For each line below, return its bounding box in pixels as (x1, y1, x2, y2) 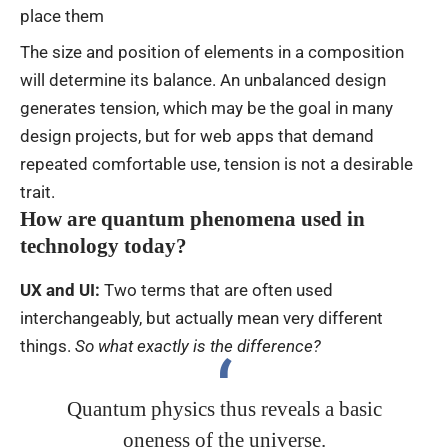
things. (20, 335, 75, 356)
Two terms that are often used (104, 279, 333, 300)
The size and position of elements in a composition (20, 42, 404, 63)
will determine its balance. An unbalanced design (20, 70, 386, 91)
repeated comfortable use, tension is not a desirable (20, 154, 413, 175)
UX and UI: (20, 279, 104, 300)
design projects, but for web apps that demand (20, 126, 374, 147)
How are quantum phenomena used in (20, 207, 365, 232)
